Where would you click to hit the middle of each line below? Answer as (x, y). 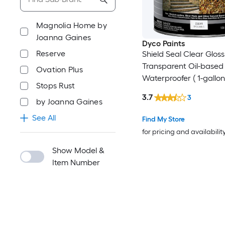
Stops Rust (56, 86)
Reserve (51, 53)
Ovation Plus (60, 70)
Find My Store (163, 119)
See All (44, 118)
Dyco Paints (163, 44)
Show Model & (78, 150)
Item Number (76, 162)
